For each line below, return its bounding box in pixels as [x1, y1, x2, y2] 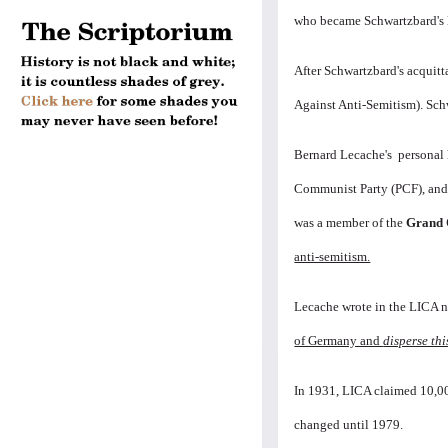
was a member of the [294, 214, 404, 230]
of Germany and [294, 332, 384, 348]
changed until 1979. [294, 416, 404, 432]
